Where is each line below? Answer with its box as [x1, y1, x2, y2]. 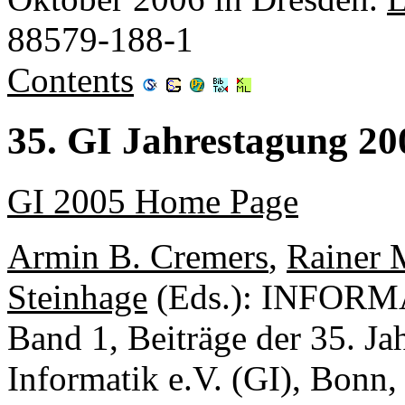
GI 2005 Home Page [7, 181, 298, 221]
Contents [7, 60, 134, 99]
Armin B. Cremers [7, 236, 268, 276]
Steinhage [7, 277, 147, 316]
